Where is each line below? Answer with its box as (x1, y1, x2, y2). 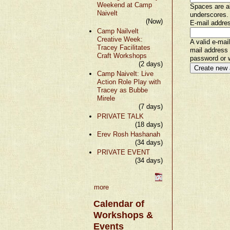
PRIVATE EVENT (97, 148, 150, 156)
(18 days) (135, 120, 163, 128)
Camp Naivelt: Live (97, 69, 154, 78)
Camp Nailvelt (97, 27, 139, 35)
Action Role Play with (97, 78, 161, 86)
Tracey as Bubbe (97, 86, 148, 94)
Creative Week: (97, 35, 143, 43)
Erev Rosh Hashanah (97, 130, 160, 138)
